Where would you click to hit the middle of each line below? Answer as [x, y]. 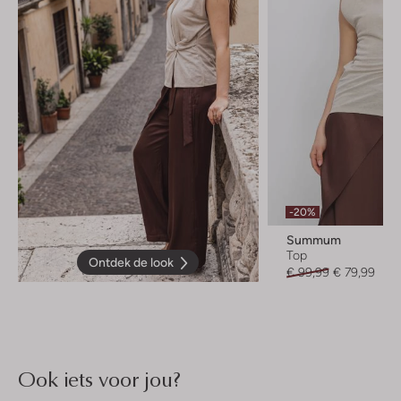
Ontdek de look [132, 263]
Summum [313, 240]
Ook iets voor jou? [99, 379]
